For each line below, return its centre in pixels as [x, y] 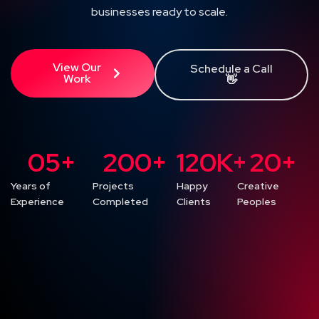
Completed [120, 201]
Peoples [256, 201]
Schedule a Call [232, 68]
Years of [31, 185]
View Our [77, 67]
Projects [113, 185]
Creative [258, 185]
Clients [194, 201]
